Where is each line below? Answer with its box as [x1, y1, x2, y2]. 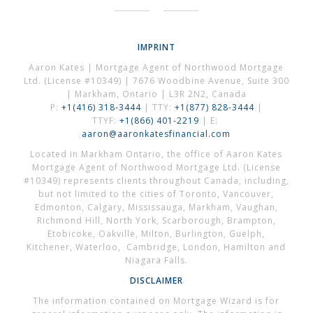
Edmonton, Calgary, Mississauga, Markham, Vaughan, [34, 201, 278, 214]
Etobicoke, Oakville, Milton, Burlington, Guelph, [48, 228, 265, 240]
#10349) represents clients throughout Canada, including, [23, 175, 289, 187]
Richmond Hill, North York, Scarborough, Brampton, [36, 214, 276, 227]
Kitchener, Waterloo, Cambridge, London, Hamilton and [27, 241, 286, 254]
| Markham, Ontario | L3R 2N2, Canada [66, 87, 247, 100]
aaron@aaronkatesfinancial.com [82, 127, 231, 140]
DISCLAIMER [129, 275, 183, 287]
